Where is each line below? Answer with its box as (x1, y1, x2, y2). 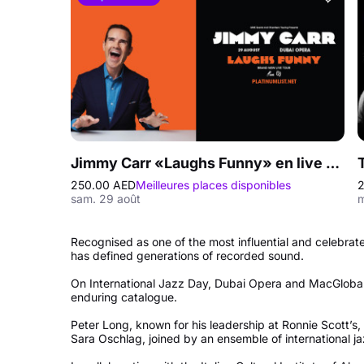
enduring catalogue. (71, 290, 177, 304)
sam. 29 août (71, 192, 141, 206)
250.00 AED (71, 178, 136, 192)
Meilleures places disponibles (136, 178, 291, 192)
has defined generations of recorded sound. (71, 249, 304, 262)
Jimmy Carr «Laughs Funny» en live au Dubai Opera (326, 154, 340, 171)
